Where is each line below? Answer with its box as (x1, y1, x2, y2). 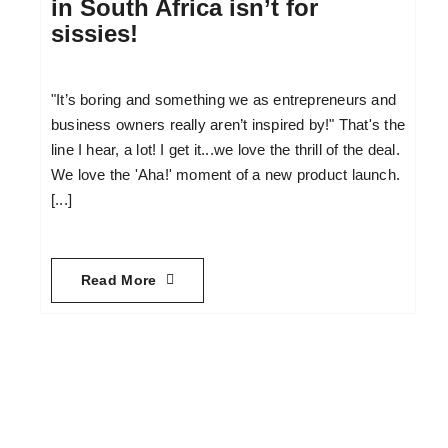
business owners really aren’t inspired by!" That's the (50, 116, 406, 134)
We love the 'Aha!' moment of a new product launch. (50, 166, 401, 184)
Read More (80, 271, 157, 288)
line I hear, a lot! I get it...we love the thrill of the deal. (50, 141, 400, 159)
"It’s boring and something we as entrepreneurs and (50, 91, 397, 109)
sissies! (50, 19, 138, 47)
